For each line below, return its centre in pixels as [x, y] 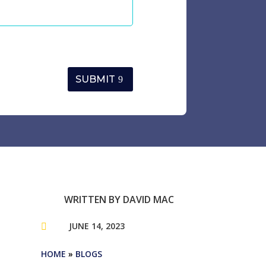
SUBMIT [95, 79]
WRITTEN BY [94, 200]
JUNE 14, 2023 [97, 226]
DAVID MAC [149, 200]
